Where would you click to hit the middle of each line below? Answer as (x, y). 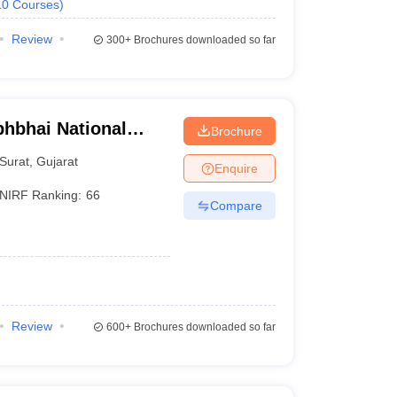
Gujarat (58, 161)
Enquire (236, 168)
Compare (236, 205)
